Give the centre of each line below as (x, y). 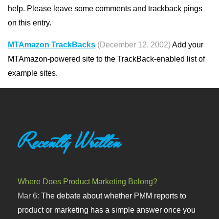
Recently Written (69, 142)
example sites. (33, 73)
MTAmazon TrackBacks (52, 45)
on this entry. (30, 22)
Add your (187, 45)
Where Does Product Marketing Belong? (88, 182)
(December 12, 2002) (134, 45)
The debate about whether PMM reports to (114, 196)
